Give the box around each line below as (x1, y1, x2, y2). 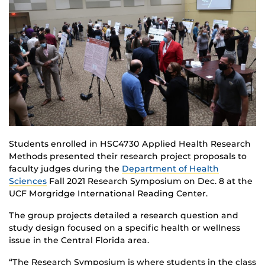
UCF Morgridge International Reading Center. (9, 188, 208, 199)
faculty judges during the (9, 163, 122, 174)
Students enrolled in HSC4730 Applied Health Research (9, 138, 251, 150)
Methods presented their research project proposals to (9, 151, 247, 162)
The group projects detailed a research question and (9, 210, 238, 221)
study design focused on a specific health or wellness (9, 222, 240, 234)
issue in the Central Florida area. (9, 235, 149, 246)
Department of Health (122, 163, 219, 174)
